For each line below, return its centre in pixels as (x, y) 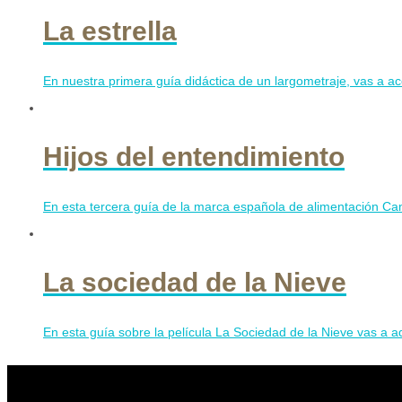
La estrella (110, 31)
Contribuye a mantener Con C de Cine (182, 377)
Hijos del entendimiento (194, 157)
